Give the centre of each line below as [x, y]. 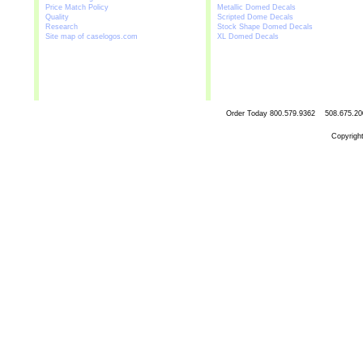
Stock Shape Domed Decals [265, 27]
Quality [57, 17]
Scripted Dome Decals [255, 17]
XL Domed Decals [248, 36]
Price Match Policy [77, 7]
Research [62, 27]
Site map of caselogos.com [92, 36]
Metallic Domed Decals [256, 7]
